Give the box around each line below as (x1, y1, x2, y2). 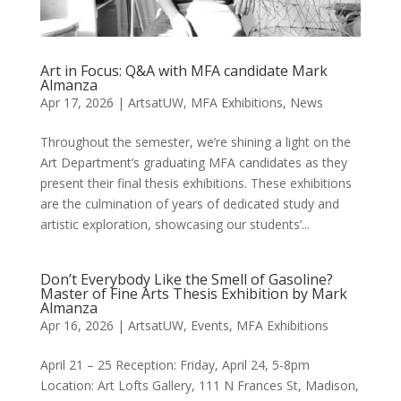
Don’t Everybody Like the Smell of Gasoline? (39, 269, 333, 289)
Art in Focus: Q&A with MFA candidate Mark (39, 60, 328, 81)
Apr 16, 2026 (39, 316, 114, 334)
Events (190, 316, 229, 334)
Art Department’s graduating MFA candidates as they (39, 153, 347, 171)
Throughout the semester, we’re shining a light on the (39, 132, 351, 150)
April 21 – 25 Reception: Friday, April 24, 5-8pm (39, 355, 310, 373)
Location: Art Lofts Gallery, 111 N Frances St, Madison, (39, 376, 359, 394)
